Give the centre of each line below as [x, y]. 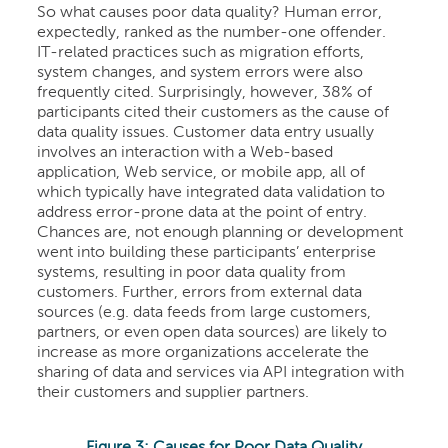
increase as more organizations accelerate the [203, 352]
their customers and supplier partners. [173, 392]
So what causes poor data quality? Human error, [210, 12]
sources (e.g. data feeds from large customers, [204, 312]
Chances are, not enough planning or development [220, 232]
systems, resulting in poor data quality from [192, 272]
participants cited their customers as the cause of [213, 112]
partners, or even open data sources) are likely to [212, 332]
